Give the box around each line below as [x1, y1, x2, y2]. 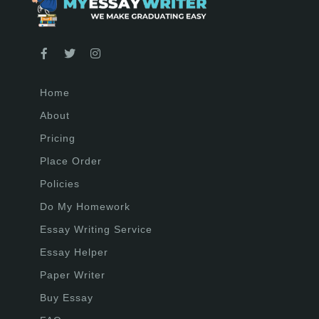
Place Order [40, 155, 102, 167]
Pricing [40, 132, 75, 144]
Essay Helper [40, 246, 108, 258]
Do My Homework [40, 201, 130, 212]
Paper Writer [40, 269, 105, 281]
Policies [40, 178, 80, 189]
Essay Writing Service [40, 224, 152, 235]
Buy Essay [40, 292, 93, 303]
